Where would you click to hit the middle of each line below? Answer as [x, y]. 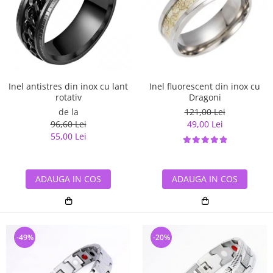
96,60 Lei [68, 124]
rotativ [68, 97]
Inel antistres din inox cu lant [68, 86]
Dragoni [205, 97]
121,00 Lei [205, 112]
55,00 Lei [68, 136]
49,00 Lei [205, 124]
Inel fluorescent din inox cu [205, 86]
